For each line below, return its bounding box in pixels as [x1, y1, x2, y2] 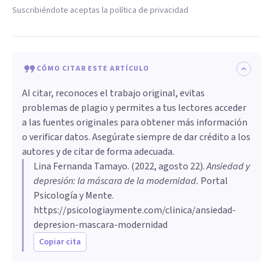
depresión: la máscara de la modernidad [34, 174, 196, 188]
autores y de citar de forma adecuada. [22, 144, 174, 158]
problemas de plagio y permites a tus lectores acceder [22, 101, 246, 115]
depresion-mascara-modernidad [34, 218, 168, 232]
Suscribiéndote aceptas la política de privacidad [12, 4, 188, 16]
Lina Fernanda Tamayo [34, 159, 127, 173]
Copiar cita [39, 235, 81, 248]
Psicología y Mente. [34, 188, 114, 202]
